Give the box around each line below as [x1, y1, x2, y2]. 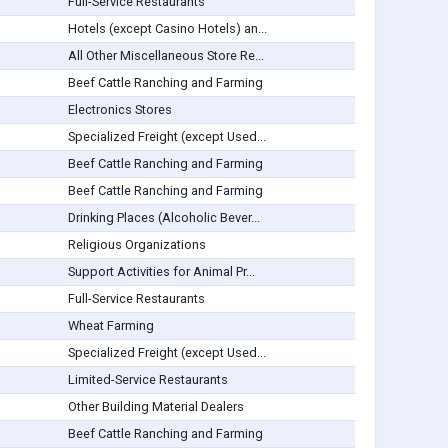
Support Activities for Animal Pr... [67, 264, 255, 280]
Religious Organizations [67, 237, 206, 253]
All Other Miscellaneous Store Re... [67, 48, 264, 64]
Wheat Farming [67, 318, 154, 334]
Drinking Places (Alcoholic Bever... [67, 210, 260, 226]
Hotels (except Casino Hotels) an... [67, 21, 267, 37]
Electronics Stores [67, 102, 172, 118]
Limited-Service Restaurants [67, 372, 228, 388]
